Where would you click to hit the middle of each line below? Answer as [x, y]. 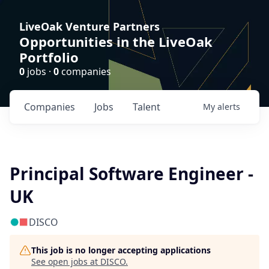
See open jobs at [66, 261]
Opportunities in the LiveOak [116, 41]
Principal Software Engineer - [131, 174]
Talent [147, 107]
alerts [229, 107]
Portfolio [49, 57]
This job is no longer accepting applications [121, 250]
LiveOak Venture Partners [89, 26]
